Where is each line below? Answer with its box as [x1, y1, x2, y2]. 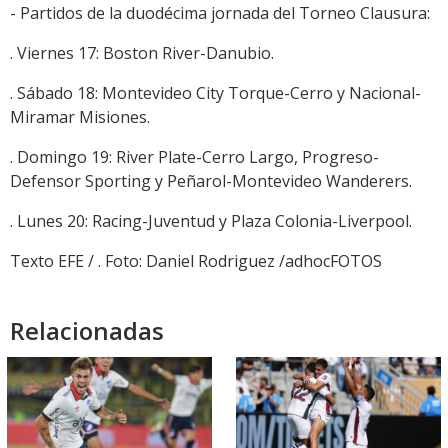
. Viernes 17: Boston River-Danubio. [10, 42, 274, 65]
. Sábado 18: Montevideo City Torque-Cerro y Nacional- [10, 82, 421, 105]
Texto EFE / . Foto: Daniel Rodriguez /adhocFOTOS [10, 250, 382, 273]
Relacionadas [10, 314, 164, 348]
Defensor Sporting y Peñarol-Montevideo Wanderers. [10, 170, 412, 193]
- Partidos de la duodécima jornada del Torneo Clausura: [10, 2, 430, 25]
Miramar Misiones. [10, 106, 150, 129]
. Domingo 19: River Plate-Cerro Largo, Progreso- [10, 146, 379, 169]
